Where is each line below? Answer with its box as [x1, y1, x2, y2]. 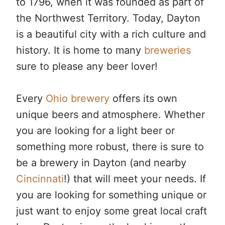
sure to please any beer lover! [16, 60, 158, 72]
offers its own [109, 92, 177, 104]
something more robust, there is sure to [16, 141, 204, 153]
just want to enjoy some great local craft [16, 205, 207, 217]
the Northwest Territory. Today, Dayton [16, 12, 200, 24]
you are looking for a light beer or [16, 125, 175, 137]
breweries [144, 44, 191, 56]
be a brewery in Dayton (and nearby [16, 157, 186, 169]
